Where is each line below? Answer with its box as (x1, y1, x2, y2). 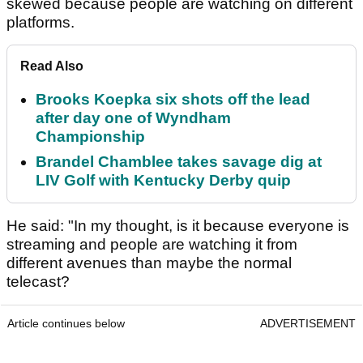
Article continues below (7, 316, 125, 330)
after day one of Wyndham (36, 109, 231, 126)
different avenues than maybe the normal (6, 254, 292, 271)
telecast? (6, 272, 74, 290)
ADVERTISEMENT (260, 316, 356, 330)
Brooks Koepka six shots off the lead (36, 90, 310, 108)
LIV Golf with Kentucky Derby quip (36, 171, 291, 189)
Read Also (20, 58, 83, 73)
